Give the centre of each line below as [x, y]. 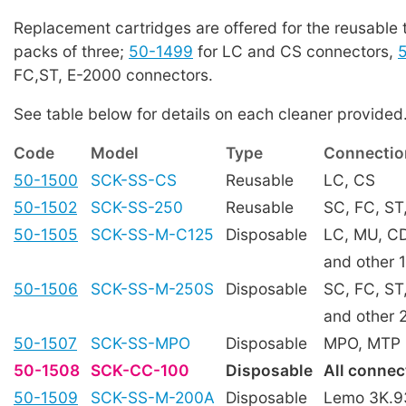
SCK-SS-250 [137, 208]
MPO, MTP [362, 343]
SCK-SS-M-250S [152, 289]
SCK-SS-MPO [140, 343]
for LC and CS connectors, [295, 51]
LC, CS [349, 180]
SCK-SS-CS [134, 180]
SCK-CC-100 [140, 371]
